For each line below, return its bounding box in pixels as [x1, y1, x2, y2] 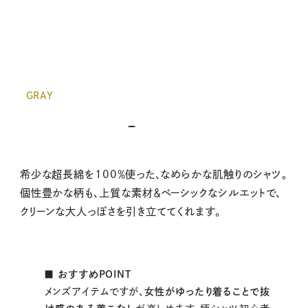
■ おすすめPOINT [44, 269, 131, 279]
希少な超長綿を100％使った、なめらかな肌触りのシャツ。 [19, 169, 288, 180]
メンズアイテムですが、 [44, 286, 144, 296]
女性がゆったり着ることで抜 [144, 286, 271, 296]
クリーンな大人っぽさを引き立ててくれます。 [19, 206, 221, 217]
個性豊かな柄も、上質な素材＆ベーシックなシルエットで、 [19, 188, 282, 199]
